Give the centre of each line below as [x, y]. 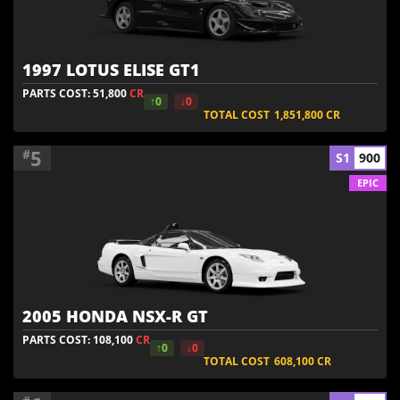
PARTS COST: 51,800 [76, 93]
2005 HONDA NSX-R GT [115, 316]
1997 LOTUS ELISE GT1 [111, 69]
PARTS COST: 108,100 [79, 339]
